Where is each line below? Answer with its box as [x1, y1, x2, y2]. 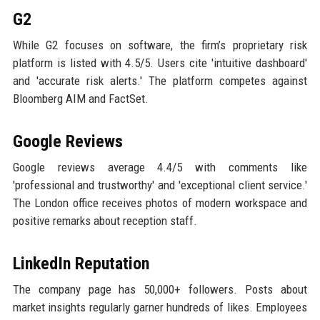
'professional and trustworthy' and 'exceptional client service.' [12, 177, 308, 192]
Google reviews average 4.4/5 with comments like [12, 159, 308, 174]
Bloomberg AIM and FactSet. [12, 91, 149, 106]
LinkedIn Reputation [12, 253, 149, 274]
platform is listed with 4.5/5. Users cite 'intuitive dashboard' [12, 55, 308, 70]
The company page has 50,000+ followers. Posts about [12, 281, 308, 296]
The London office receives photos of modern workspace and [12, 195, 308, 210]
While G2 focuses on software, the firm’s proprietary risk [12, 37, 308, 52]
